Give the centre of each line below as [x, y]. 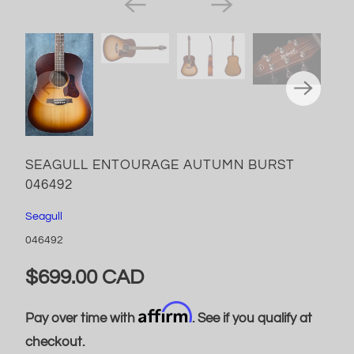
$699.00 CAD [84, 277]
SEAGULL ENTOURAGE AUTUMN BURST [160, 165]
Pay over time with [81, 318]
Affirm [165, 312]
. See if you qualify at [252, 318]
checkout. [55, 342]
